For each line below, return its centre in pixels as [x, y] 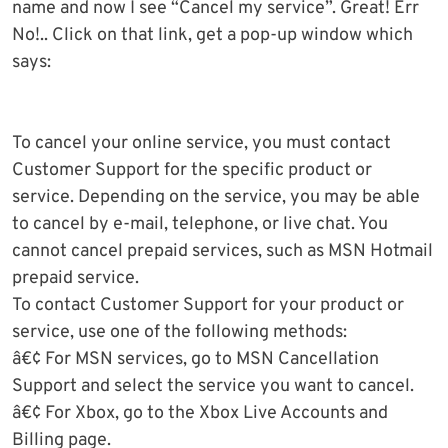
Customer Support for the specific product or [192, 171]
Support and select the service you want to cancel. [213, 387]
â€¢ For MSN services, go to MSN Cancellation [195, 360]
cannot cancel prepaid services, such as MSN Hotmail [222, 252]
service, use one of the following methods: [179, 333]
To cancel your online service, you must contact [201, 144]
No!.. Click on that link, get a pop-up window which [212, 36]
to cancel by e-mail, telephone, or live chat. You [200, 225]
